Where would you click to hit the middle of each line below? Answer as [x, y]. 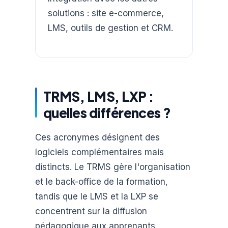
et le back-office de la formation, [101, 182]
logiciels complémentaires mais [99, 152]
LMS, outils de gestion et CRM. [110, 28]
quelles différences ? [107, 112]
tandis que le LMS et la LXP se [96, 197]
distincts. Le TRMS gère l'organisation [112, 167]
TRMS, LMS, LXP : [98, 96]
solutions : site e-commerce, [106, 13]
